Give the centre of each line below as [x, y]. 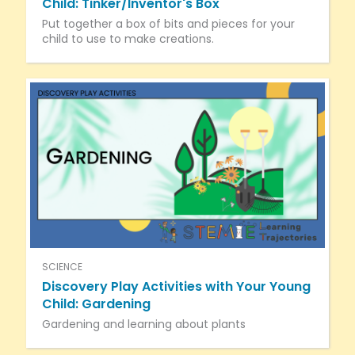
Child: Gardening [96, 304]
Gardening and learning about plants [143, 324]
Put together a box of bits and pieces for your [168, 23]
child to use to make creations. [128, 38]
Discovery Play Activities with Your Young [176, 286]
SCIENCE [62, 267]
